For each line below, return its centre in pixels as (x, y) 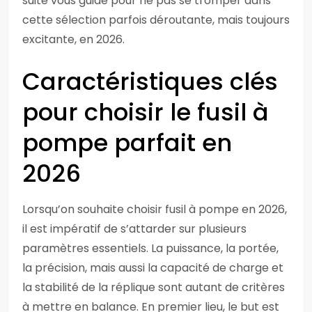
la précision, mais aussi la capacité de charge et (153, 268)
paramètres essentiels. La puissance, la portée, (150, 248)
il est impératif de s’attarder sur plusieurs (134, 229)
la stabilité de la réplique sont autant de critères (154, 287)
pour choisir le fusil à (146, 112)
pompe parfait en (127, 143)
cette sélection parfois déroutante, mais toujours (156, 20)
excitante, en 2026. (73, 39)
